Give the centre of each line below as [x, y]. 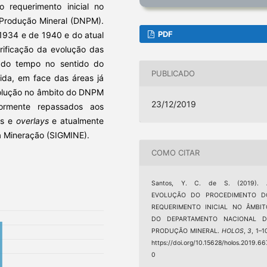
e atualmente [76, 120]
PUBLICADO [173, 74]
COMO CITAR [176, 153]
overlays [32, 120]
